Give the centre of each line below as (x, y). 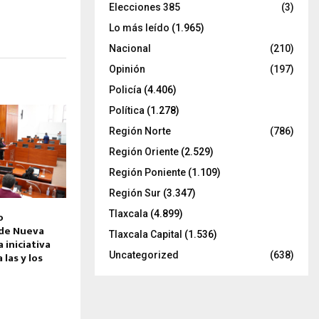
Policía (125, 89)
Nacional (130, 48)
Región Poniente (147, 172)
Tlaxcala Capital (146, 234)
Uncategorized (144, 255)
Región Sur (135, 193)
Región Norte (140, 131)
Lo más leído (139, 27)
